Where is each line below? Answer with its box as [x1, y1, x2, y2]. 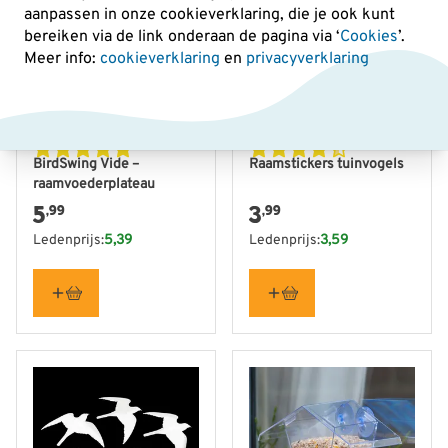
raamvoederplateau [33, 176, 155, 193]
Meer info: [24, 49, 100, 69]
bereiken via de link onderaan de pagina [24, 27, 312, 47]
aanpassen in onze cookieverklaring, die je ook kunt [24, 5, 395, 25]
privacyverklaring [246, 49, 369, 69]
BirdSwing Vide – [33, 156, 139, 173]
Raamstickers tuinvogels [249, 156, 404, 173]
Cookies [340, 27, 398, 47]
